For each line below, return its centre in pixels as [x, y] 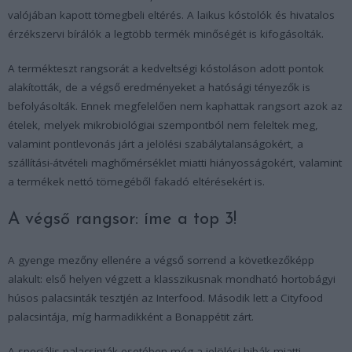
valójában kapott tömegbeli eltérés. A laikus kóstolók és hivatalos [171, 15]
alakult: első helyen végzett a [81, 279]
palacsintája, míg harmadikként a [92, 316]
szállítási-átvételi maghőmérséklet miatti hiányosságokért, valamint [175, 162]
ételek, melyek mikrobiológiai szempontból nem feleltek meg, [163, 125]
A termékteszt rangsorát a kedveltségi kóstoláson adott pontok [166, 68]
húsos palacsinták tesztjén [73, 297]
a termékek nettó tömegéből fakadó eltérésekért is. [136, 181]
